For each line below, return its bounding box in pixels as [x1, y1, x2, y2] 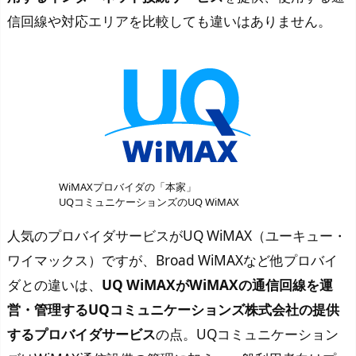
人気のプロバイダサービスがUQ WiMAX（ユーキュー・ [7, 226, 346, 245]
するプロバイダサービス [7, 324, 156, 343]
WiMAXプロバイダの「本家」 [59, 180, 196, 195]
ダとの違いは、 [7, 275, 102, 294]
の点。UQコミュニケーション [156, 324, 339, 343]
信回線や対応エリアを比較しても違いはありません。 [7, 12, 331, 31]
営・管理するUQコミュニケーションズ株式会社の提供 [7, 300, 339, 319]
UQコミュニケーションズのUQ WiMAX [59, 195, 239, 210]
